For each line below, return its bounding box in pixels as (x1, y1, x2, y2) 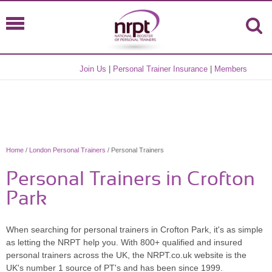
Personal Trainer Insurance (113, 64, 208, 73)
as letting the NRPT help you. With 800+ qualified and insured (6, 237, 242, 247)
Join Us (80, 64, 107, 73)
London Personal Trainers (29, 146, 106, 154)
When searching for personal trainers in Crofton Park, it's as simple (6, 225, 263, 234)
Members (214, 64, 248, 73)
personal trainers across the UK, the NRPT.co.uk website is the (6, 250, 246, 260)
